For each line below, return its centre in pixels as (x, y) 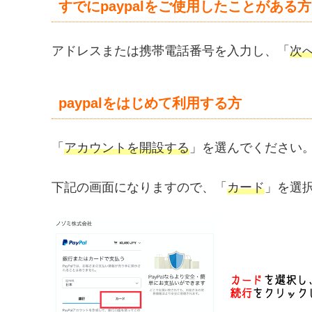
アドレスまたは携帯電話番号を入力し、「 (171, 51)
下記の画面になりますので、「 (139, 188)
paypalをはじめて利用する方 (150, 103)
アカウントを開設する (127, 147)
